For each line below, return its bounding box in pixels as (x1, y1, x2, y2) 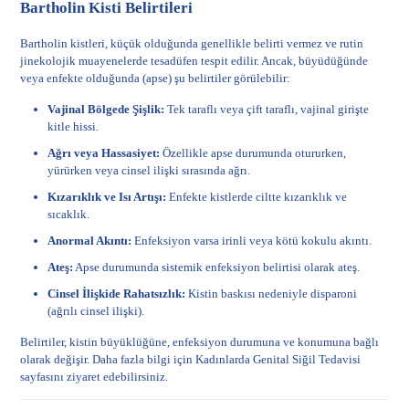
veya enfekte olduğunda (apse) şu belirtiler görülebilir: (20, 71, 291, 85)
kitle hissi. (47, 120, 100, 133)
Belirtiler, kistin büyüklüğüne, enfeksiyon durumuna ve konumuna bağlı (20, 335, 380, 349)
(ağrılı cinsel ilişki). (47, 304, 145, 318)
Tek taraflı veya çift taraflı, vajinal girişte (164, 102, 370, 116)
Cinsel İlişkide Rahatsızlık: (47, 287, 186, 300)
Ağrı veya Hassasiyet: (47, 146, 161, 160)
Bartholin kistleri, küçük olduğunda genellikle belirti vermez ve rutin (20, 37, 364, 50)
